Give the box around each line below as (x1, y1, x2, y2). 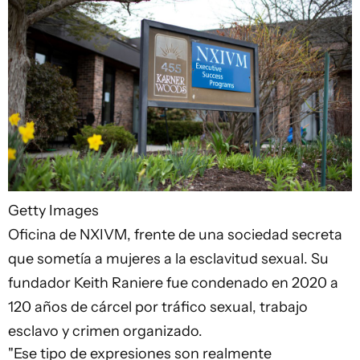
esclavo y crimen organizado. (8, 322, 202, 341)
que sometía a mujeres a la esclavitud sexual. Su (8, 250, 329, 268)
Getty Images (8, 202, 99, 220)
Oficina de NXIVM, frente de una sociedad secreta (8, 226, 342, 244)
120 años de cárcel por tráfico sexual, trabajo (8, 298, 308, 317)
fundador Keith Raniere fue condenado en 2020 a (8, 274, 338, 292)
